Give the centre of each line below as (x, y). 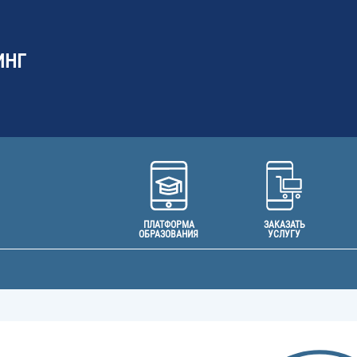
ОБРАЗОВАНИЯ (169, 234)
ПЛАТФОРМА (169, 225)
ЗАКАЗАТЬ (284, 225)
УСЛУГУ (284, 234)
